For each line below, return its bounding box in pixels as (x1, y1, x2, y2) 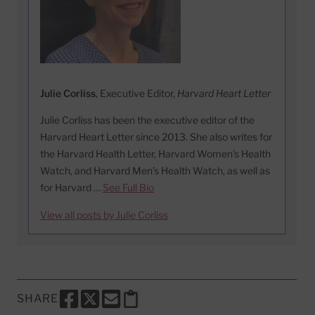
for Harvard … (40, 181, 103, 193)
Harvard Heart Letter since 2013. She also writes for (40, 130, 272, 143)
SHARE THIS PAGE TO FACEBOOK (58, 299, 237, 313)
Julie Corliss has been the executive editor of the (40, 113, 255, 126)
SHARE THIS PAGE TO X (79, 299, 205, 313)
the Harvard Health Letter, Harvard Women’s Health (40, 147, 271, 160)
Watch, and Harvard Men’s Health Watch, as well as (40, 164, 270, 176)
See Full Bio (103, 181, 154, 193)
